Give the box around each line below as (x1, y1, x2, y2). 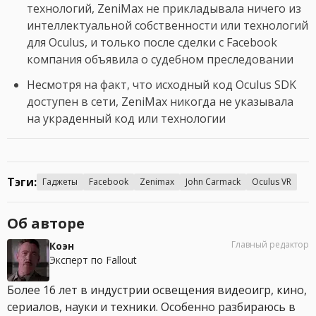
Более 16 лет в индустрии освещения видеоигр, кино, (7, 282, 307, 298)
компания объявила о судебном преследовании (27, 51, 293, 68)
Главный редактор (231, 238, 309, 251)
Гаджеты (42, 176, 78, 188)
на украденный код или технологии (27, 111, 226, 127)
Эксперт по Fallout (49, 253, 137, 267)
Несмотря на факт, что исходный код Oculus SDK (27, 77, 296, 93)
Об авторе (7, 214, 85, 233)
